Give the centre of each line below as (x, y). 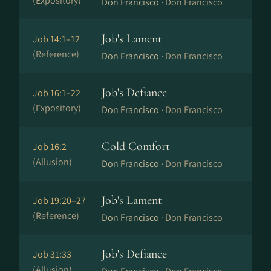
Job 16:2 (50, 147)
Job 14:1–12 (56, 39)
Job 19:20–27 (59, 201)
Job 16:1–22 (57, 93)
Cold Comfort (136, 146)
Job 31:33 (52, 254)
